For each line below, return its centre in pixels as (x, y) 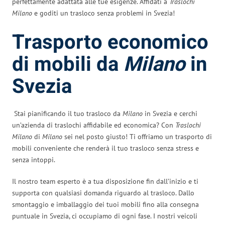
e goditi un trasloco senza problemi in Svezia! (103, 13)
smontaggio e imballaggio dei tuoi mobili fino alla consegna (105, 204)
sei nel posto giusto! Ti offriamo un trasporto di (137, 136)
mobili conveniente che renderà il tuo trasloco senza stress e (105, 148)
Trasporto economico (110, 42)
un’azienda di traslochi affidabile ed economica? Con (94, 125)
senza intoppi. (34, 159)
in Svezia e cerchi (170, 113)
